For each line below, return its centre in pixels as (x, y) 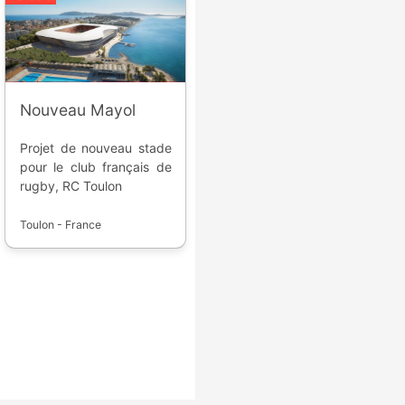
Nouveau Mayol (77, 110)
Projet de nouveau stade (95, 148)
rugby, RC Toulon (71, 186)
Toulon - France (60, 225)
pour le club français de (95, 167)
